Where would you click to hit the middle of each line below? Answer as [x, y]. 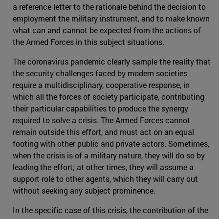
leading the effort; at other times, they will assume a [103, 167]
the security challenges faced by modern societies [100, 73]
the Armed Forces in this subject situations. [88, 42]
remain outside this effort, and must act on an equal [103, 131]
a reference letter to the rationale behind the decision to [109, 6]
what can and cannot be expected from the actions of [107, 30]
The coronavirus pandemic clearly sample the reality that [112, 61]
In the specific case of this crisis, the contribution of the [110, 210]
